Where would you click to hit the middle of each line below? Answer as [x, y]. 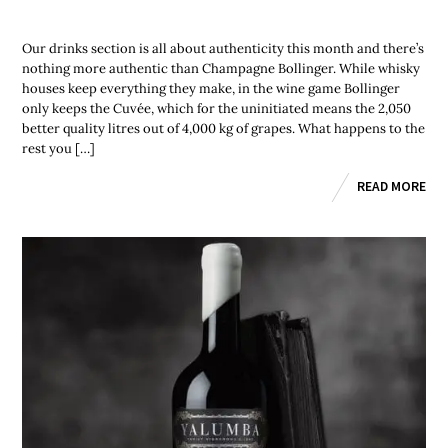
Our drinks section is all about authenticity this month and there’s [223, 48]
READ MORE [391, 186]
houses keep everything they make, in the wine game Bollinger [211, 88]
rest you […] [59, 148]
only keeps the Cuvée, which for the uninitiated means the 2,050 [217, 108]
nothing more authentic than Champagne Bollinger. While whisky [221, 68]
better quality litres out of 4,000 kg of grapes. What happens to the [224, 128]
